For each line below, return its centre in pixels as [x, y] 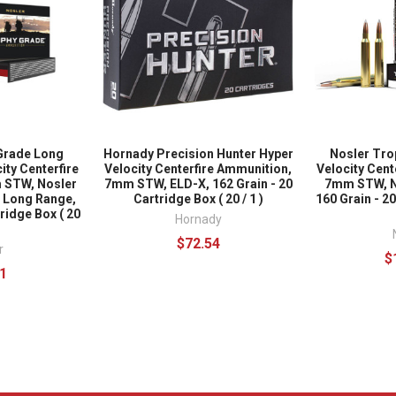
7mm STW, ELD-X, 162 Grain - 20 [198, 184]
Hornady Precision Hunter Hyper [198, 154]
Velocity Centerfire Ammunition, [198, 169]
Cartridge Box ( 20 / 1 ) [198, 199]
